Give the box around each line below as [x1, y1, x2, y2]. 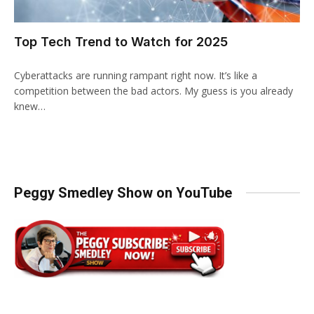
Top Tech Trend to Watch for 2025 [14, 34, 228, 49]
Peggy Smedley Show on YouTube [14, 184, 232, 201]
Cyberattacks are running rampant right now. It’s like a [14, 68, 257, 82]
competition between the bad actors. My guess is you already [14, 83, 293, 97]
